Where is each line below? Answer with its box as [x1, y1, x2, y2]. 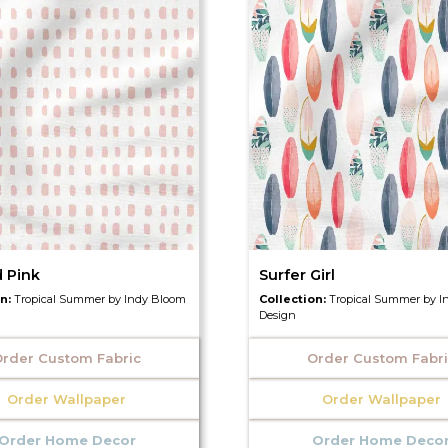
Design [258, 307, 296, 322]
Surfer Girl [258, 265, 335, 284]
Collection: [258, 291, 329, 306]
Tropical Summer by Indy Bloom [14, 291, 187, 306]
